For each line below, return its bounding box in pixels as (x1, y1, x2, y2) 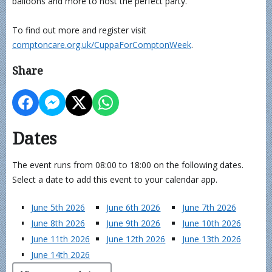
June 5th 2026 (31, 202, 85, 213)
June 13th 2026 (182, 233, 241, 245)
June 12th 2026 (106, 233, 166, 245)
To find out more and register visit (12, 24, 146, 36)
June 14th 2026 (31, 249, 90, 260)
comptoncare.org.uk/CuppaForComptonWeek (12, 39, 191, 50)
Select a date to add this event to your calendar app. (12, 174, 217, 185)
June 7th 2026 (182, 202, 236, 213)
